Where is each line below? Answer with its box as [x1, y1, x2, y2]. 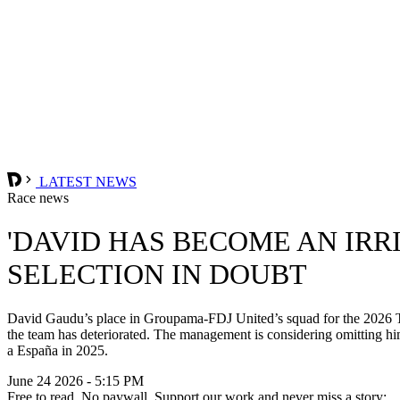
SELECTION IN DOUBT [7, 258, 307, 291]
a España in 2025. [7, 342, 108, 358]
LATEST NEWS [36, 173, 137, 189]
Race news [7, 189, 69, 205]
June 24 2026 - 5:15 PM [7, 372, 144, 388]
